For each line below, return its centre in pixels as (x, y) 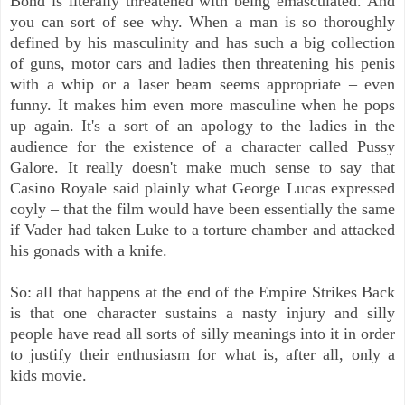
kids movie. (48, 376)
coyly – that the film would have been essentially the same (202, 209)
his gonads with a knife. (89, 251)
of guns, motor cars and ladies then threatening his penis (202, 64)
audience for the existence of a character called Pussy (202, 147)
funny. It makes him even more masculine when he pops (202, 105)
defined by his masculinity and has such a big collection (202, 43)
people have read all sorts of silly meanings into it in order (202, 334)
